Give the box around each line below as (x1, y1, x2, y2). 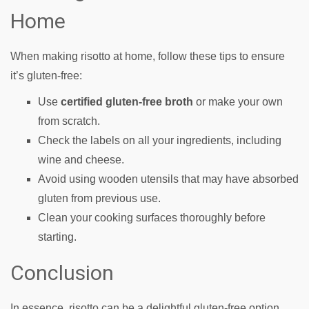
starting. (38, 231, 77, 243)
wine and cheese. (38, 154, 124, 166)
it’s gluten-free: (10, 70, 82, 81)
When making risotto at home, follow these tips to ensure (10, 50, 285, 62)
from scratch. (38, 115, 100, 127)
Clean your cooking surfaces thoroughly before (38, 212, 266, 223)
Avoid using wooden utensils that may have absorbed (38, 173, 299, 185)
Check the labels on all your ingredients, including (38, 134, 281, 146)
